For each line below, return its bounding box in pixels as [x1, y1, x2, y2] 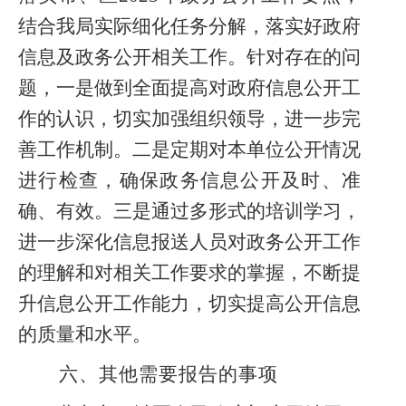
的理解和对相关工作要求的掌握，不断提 [18, 262, 361, 284]
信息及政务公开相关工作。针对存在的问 [18, 46, 361, 68]
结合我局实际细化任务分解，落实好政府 [18, 15, 361, 37]
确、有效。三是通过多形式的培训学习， [18, 200, 361, 222]
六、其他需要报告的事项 [59, 363, 278, 385]
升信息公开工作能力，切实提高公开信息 [18, 293, 361, 314]
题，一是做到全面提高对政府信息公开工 [18, 77, 361, 99]
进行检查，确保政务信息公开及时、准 [18, 169, 361, 191]
